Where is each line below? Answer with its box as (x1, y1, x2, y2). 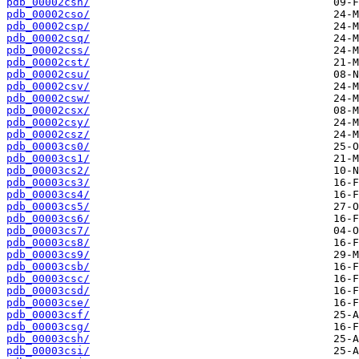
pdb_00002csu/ (6, 68, 90, 81)
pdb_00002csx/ (6, 104, 90, 117)
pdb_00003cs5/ (6, 200, 90, 213)
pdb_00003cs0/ (6, 140, 90, 153)
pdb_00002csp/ (6, 20, 90, 33)
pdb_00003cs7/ (6, 224, 90, 237)
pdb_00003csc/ (6, 272, 90, 285)
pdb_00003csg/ (6, 321, 90, 333)
